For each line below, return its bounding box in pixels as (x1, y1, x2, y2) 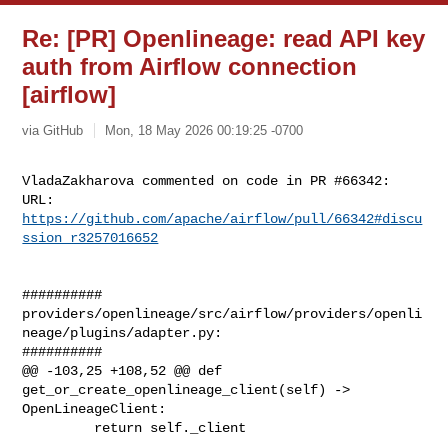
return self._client (22, 419, 95, 436)
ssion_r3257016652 (22, 229, 159, 246)
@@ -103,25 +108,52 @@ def (22, 362, 223, 379)
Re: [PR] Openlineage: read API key (22, 25, 426, 52)
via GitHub (22, 122, 84, 138)
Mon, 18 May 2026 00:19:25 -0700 (105, 122, 304, 138)
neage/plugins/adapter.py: (22, 324, 223, 341)
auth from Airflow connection (22, 53, 358, 80)
